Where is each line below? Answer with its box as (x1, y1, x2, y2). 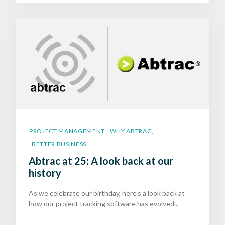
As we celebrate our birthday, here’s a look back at (29, 189, 185, 198)
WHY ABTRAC (109, 127, 152, 135)
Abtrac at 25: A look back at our (29, 155, 173, 167)
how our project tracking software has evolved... (29, 199, 179, 208)
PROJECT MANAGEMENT (29, 127, 105, 135)
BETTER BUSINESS (32, 140, 86, 148)
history (29, 167, 61, 179)
